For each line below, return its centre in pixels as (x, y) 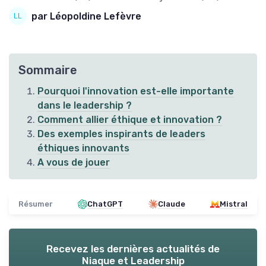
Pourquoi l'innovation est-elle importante (136, 91)
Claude (171, 204)
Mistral (233, 204)
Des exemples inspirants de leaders (121, 134)
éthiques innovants (83, 148)
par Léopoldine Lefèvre (86, 16)
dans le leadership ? (85, 106)
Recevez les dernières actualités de (133, 249)
